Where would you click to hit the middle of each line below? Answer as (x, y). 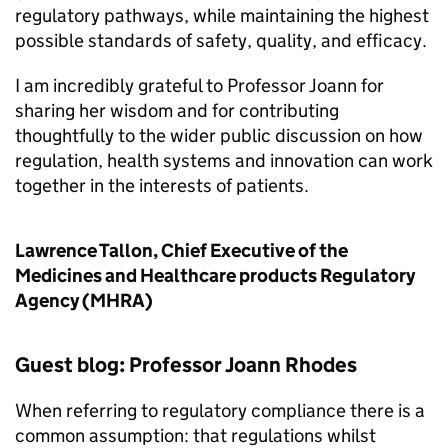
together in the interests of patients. (162, 185)
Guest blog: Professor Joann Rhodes (186, 365)
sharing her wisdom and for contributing (177, 110)
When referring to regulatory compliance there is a (220, 410)
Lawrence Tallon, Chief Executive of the (181, 250)
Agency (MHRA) (84, 300)
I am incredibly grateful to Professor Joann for (199, 85)
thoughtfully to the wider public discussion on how (219, 135)
